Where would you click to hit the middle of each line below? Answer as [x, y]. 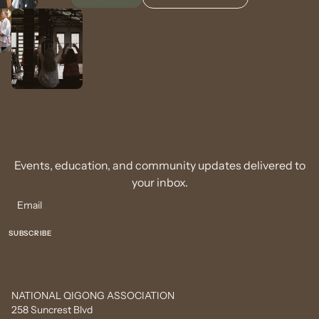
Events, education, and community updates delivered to [159, 165]
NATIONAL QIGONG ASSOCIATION [93, 295]
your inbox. [159, 182]
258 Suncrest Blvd [52, 309]
